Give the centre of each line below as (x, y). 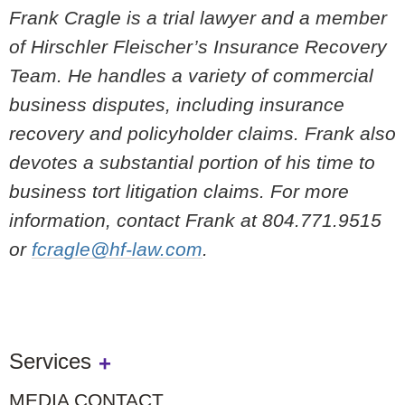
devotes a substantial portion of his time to (192, 162)
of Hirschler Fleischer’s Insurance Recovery (198, 46)
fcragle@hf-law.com (117, 249)
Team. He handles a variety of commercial (191, 75)
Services (50, 361)
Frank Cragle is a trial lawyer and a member (198, 17)
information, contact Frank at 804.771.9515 (195, 220)
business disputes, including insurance (177, 104)
